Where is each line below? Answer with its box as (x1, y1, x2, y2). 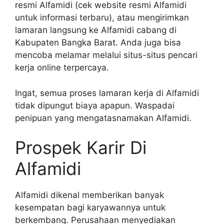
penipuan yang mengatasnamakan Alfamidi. (15, 112, 191, 123)
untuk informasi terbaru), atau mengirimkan (15, 12, 189, 23)
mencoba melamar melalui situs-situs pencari (15, 50, 197, 60)
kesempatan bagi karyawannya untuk (15, 202, 165, 213)
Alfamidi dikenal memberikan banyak (15, 190, 164, 200)
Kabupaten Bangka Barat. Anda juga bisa (15, 37, 181, 48)
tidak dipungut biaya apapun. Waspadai (15, 100, 174, 110)
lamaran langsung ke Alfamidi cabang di (15, 25, 176, 35)
